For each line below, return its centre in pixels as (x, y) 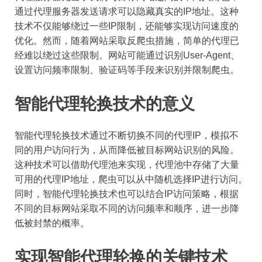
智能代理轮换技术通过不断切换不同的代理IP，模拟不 (127, 135)
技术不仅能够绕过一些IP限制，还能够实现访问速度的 (127, 26)
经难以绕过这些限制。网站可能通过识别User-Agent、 (127, 55)
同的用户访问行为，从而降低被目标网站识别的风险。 (127, 150)
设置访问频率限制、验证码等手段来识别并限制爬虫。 (127, 70)
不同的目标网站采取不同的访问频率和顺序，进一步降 (127, 208)
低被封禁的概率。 (52, 223)
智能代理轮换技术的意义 (105, 103)
